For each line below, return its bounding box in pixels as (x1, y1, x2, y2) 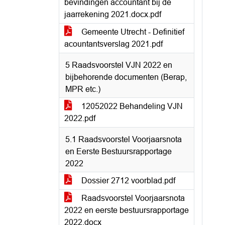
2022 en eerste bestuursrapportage (64, 206, 189, 214)
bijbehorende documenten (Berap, (65, 73, 187, 81)
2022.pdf (64, 114, 95, 123)
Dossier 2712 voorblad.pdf (79, 176, 175, 185)
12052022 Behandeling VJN (79, 102, 183, 110)
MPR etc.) (65, 85, 100, 93)
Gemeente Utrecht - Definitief (79, 28, 184, 36)
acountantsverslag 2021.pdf (64, 40, 163, 48)
